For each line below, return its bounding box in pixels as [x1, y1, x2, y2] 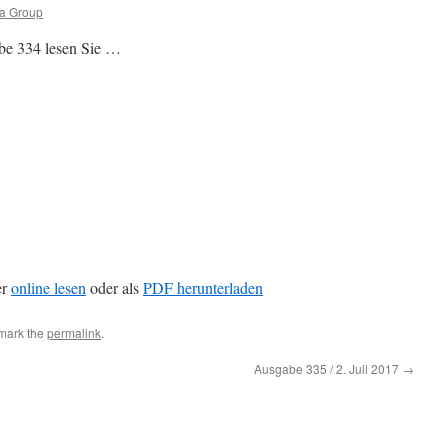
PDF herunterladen [143, 277, 263, 298]
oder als [86, 277, 143, 298]
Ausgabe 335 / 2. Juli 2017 [254, 360, 402, 377]
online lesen [11, 277, 86, 298]
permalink [47, 324, 101, 341]
